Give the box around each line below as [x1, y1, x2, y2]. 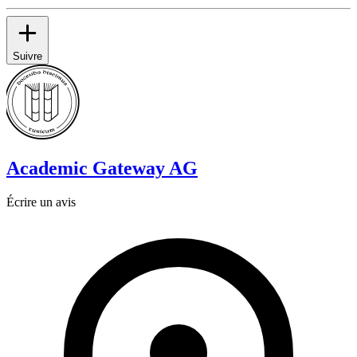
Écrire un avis [6, 195, 76, 210]
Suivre [13, 49, 42, 62]
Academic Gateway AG [6, 158, 198, 179]
